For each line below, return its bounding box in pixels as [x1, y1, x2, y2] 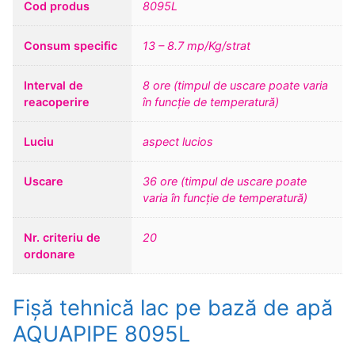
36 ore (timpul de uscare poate [143, 174, 307, 188]
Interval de [24, 78, 84, 92]
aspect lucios [143, 134, 214, 148]
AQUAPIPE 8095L [13, 320, 190, 347]
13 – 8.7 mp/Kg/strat [143, 38, 251, 52]
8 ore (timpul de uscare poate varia [143, 78, 329, 92]
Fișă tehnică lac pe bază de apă [13, 294, 333, 321]
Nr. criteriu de [24, 230, 101, 244]
